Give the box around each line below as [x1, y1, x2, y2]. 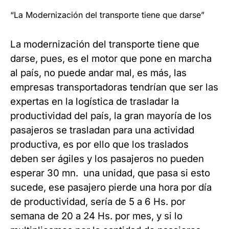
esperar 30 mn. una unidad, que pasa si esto [10, 167, 210, 179]
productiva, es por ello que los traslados [10, 139, 189, 150]
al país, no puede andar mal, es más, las [10, 67, 187, 79]
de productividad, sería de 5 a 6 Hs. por [10, 196, 186, 208]
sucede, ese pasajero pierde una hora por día [10, 181, 212, 193]
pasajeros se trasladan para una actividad [10, 124, 194, 136]
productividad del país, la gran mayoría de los [10, 110, 212, 122]
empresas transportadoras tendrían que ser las [10, 81, 218, 93]
